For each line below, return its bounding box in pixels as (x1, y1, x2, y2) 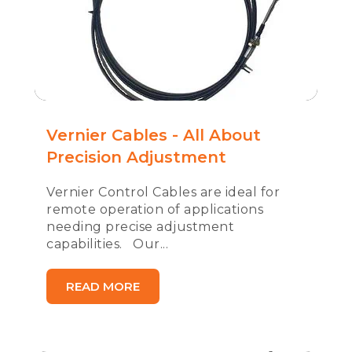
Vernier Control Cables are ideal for (46, 185, 280, 200)
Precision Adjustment (46, 148, 226, 167)
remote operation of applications (46, 202, 263, 217)
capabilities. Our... (46, 236, 168, 251)
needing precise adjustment (46, 219, 234, 234)
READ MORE (66, 279, 140, 294)
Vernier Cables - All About (46, 126, 261, 145)
